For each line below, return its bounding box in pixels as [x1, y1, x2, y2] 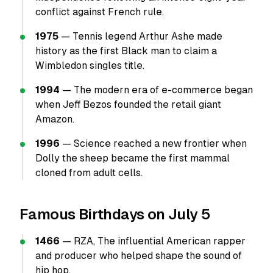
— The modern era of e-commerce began [60, 84, 253, 96]
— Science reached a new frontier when [60, 138, 247, 149]
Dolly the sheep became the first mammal [35, 152, 230, 164]
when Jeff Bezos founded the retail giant [35, 99, 221, 110]
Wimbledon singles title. [35, 60, 144, 71]
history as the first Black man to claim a [35, 45, 217, 57]
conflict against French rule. [35, 6, 164, 18]
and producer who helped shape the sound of [35, 250, 242, 261]
